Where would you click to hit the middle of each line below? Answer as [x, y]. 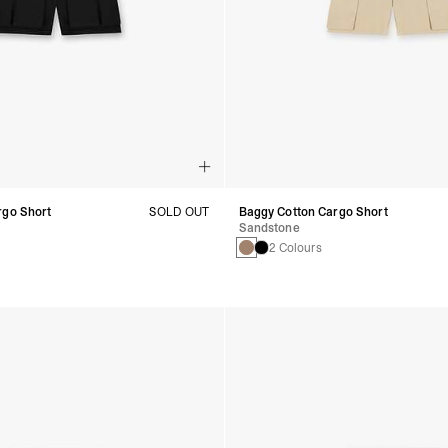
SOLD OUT [179, 211]
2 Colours [295, 247]
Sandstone [269, 227]
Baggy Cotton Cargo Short [313, 211]
